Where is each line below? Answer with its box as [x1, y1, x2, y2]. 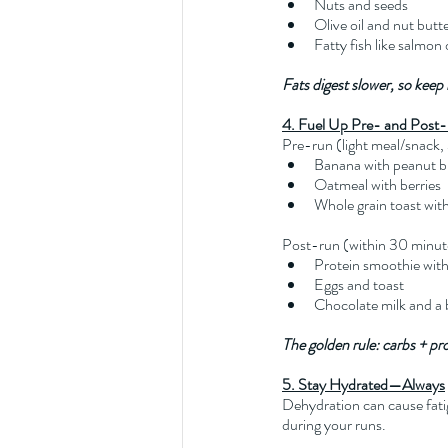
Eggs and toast [314, 272, 404, 296]
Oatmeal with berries [314, 172, 441, 196]
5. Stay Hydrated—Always [282, 372, 445, 396]
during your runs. [282, 412, 386, 436]
